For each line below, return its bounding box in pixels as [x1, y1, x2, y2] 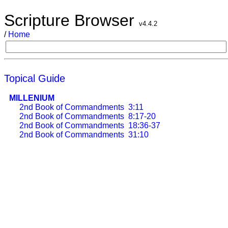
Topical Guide [4, 73, 65, 84]
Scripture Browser [4, 11, 139, 30]
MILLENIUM [9, 94, 54, 102]
